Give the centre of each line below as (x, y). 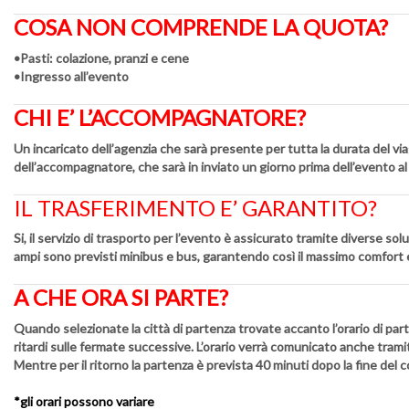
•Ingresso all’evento (71, 76)
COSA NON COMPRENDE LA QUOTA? (201, 26)
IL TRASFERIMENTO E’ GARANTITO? (195, 207)
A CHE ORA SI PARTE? (121, 298)
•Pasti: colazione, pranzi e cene (101, 58)
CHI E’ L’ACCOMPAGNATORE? (160, 117)
